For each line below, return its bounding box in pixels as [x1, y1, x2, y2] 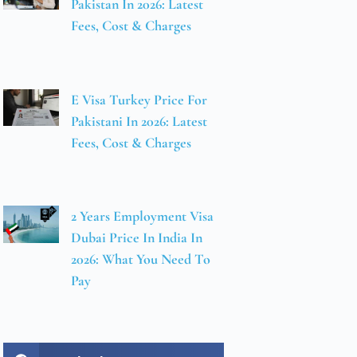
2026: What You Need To [71, 250, 211, 269]
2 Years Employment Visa [71, 207, 214, 226]
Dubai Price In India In [71, 229, 203, 247]
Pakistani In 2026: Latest [71, 112, 208, 130]
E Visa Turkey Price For [71, 90, 208, 108]
